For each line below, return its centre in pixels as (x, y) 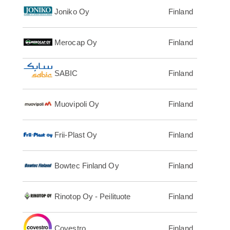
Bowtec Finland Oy (87, 166)
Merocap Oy (76, 43)
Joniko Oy (72, 12)
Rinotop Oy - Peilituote (93, 197)
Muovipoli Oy (77, 104)
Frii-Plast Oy (76, 135)
